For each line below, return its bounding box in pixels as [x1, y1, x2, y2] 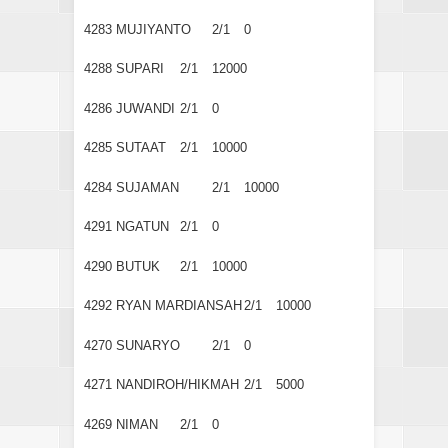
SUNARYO [116, 337, 180, 353]
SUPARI [116, 61, 164, 77]
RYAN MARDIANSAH [116, 298, 242, 314]
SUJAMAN [116, 179, 179, 195]
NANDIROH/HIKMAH [116, 377, 239, 393]
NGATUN [116, 219, 169, 235]
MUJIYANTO [116, 21, 191, 37]
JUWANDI [116, 100, 175, 116]
